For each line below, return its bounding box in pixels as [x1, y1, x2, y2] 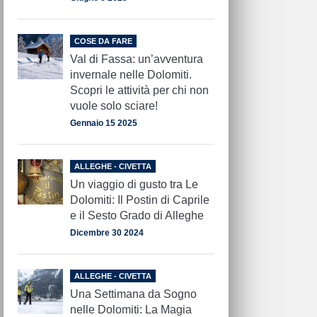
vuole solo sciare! [70, 100, 158, 113]
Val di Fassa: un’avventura [70, 53, 204, 66]
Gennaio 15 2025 [70, 118, 138, 129]
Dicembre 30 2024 [70, 228, 144, 238]
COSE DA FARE [74, 37, 133, 46]
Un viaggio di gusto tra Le [70, 178, 199, 191]
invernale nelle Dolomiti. [70, 69, 192, 81]
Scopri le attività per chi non [70, 84, 209, 97]
